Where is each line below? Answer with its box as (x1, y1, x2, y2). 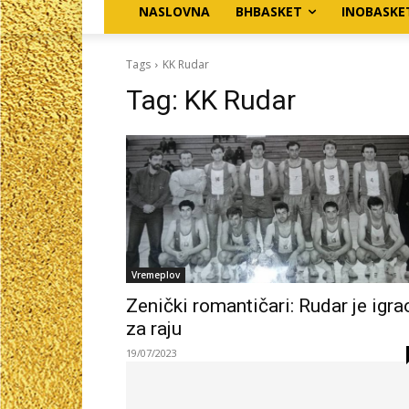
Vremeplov (131, 267, 180, 281)
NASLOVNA (139, 2, 210, 20)
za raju (126, 317, 182, 340)
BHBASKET (236, 2, 302, 20)
